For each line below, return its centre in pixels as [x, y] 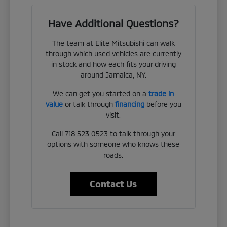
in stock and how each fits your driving [113, 64]
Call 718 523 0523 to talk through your [113, 133]
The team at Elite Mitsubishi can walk [113, 43]
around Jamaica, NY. [113, 74]
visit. [113, 115]
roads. [113, 155]
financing [129, 104]
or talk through [89, 104]
